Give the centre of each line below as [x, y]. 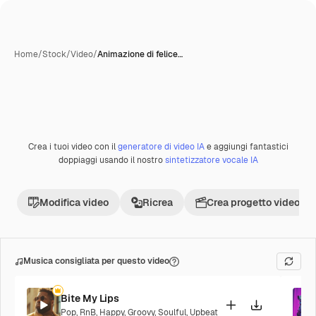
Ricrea [158, 202]
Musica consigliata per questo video [96, 261]
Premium [48, 151]
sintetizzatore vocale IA [211, 160]
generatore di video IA [161, 147]
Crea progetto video [253, 202]
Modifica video [74, 202]
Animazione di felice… [140, 54]
